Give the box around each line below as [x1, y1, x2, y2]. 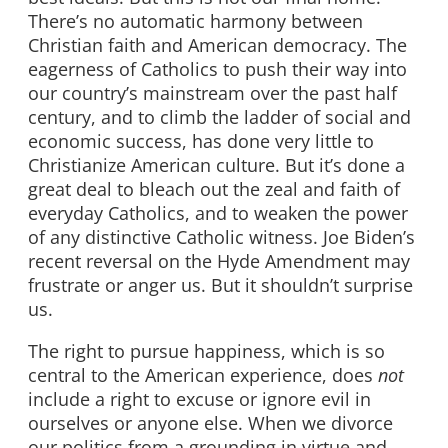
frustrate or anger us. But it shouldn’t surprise [28, 272, 413, 297]
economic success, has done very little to [28, 128, 374, 153]
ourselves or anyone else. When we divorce [28, 410, 393, 435]
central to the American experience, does [28, 362, 378, 387]
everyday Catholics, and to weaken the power [28, 200, 408, 225]
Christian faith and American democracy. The [28, 32, 407, 57]
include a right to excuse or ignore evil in [28, 386, 371, 411]
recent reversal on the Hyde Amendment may [28, 248, 410, 273]
